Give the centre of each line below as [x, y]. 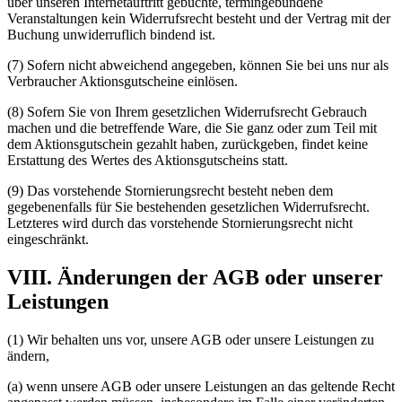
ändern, [28, 356]
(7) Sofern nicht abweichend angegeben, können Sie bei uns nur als [199, 66]
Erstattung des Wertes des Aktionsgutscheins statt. [148, 161]
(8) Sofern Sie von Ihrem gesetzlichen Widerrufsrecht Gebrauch [187, 112]
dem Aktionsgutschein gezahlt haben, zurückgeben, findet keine [188, 144]
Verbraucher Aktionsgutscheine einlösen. [122, 82]
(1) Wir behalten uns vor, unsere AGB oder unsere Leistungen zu [191, 340]
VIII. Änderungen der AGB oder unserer [195, 278]
